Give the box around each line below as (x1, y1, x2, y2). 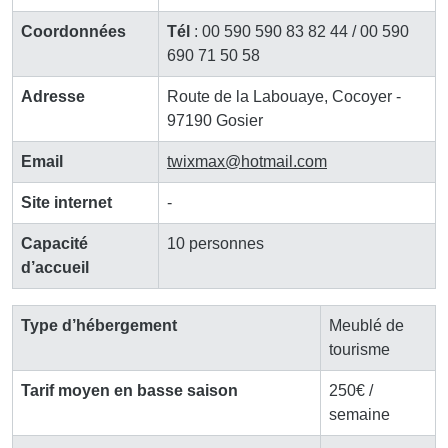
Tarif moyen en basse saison (21, 381, 238, 399)
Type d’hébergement (21, 316, 177, 334)
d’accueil (21, 258, 89, 276)
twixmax (167, 152, 225, 170)
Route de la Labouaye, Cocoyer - (167, 87, 401, 105)
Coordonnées (21, 22, 126, 40)
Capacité (21, 234, 88, 252)
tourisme (329, 340, 390, 358)
